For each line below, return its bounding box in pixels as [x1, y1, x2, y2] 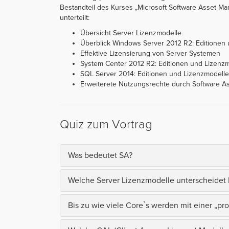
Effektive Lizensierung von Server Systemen [80, 49, 220, 58]
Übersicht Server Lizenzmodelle [80, 28, 181, 37]
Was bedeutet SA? [68, 150, 132, 161]
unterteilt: [60, 13, 89, 22]
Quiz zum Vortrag [60, 117, 152, 132]
